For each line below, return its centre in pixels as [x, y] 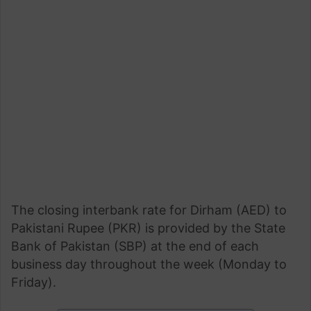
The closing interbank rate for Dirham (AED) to [149, 210]
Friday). [34, 282]
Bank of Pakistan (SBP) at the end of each [135, 246]
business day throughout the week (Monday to [149, 264]
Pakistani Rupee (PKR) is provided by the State [148, 228]
